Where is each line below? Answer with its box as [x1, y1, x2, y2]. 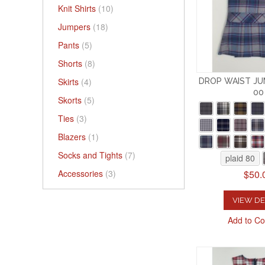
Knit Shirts [58, 2, 98, 15]
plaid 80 [225, 151, 256, 164]
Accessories [58, 167, 105, 180]
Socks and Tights [58, 149, 125, 161]
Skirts [58, 76, 81, 88]
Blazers [58, 131, 88, 143]
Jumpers [58, 21, 93, 33]
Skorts [58, 94, 84, 106]
